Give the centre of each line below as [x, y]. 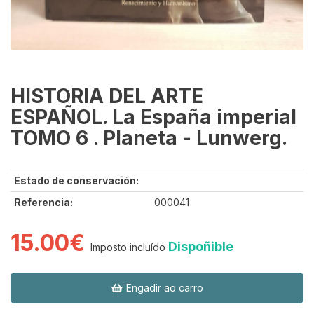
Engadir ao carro [163, 288]
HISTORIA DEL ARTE [107, 96]
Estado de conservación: [76, 181]
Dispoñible [201, 247]
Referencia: [43, 203]
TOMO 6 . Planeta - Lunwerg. [149, 138]
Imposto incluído [128, 247]
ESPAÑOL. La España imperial [153, 117]
